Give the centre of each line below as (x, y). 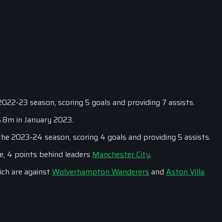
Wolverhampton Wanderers (101, 172)
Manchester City (121, 154)
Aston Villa (185, 172)
